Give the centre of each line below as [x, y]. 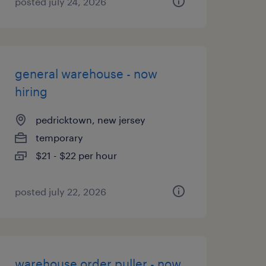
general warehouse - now [86, 74]
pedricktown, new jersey [90, 120]
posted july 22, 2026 [60, 191]
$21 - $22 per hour [76, 155]
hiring [31, 91]
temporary [59, 137]
